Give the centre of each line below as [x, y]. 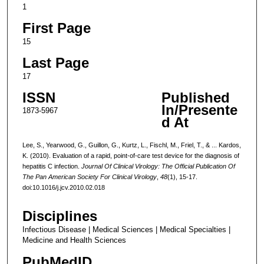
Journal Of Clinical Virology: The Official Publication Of [158, 166]
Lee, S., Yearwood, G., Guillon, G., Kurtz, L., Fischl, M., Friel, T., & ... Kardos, [131, 145]
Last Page [55, 63]
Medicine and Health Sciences [74, 240]
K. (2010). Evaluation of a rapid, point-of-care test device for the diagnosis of [131, 155]
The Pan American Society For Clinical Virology [89, 176]
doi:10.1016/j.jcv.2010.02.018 [63, 187]
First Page [56, 28]
